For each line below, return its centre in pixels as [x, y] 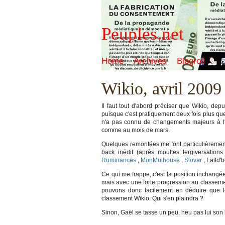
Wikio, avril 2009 [161, 89]
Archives [150, 61]
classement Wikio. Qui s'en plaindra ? [152, 198]
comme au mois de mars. [136, 130]
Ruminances [119, 160]
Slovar [193, 160]
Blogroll [191, 61]
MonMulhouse [160, 160]
